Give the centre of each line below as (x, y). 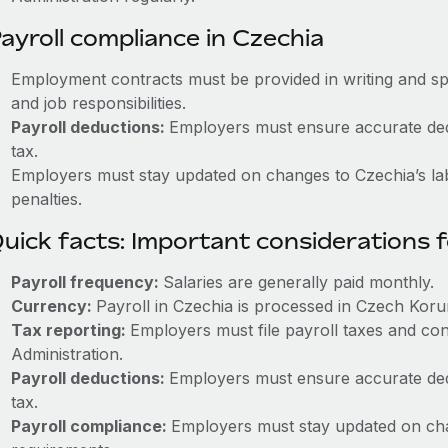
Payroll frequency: (86, 282)
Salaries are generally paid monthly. (298, 282)
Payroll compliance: (90, 426)
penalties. (46, 199)
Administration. (66, 354)
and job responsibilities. (98, 103)
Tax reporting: (70, 330)
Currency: (53, 306)
